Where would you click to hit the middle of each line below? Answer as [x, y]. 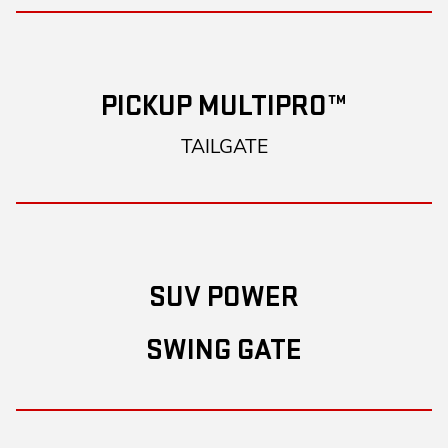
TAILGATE [224, 146]
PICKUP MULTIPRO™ [224, 106]
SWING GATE [224, 350]
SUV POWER [224, 297]
